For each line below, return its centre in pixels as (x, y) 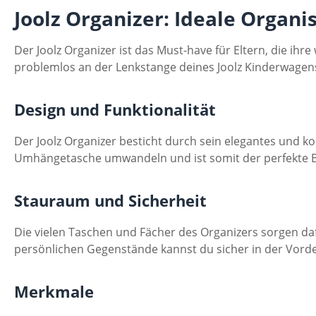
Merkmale (54, 292)
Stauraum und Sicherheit (110, 201)
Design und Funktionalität (115, 110)
